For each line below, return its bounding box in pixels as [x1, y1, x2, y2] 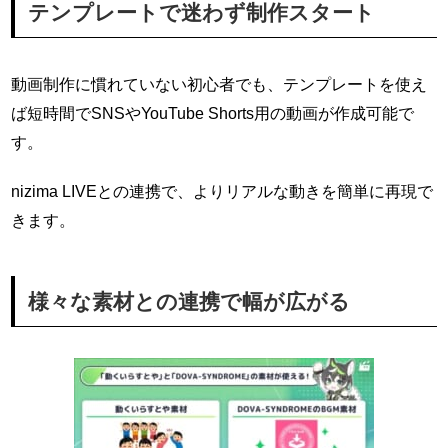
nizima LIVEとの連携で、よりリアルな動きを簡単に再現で [11, 181, 434, 200]
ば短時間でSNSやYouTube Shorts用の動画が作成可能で [11, 103, 415, 122]
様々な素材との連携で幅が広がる [27, 289, 350, 313]
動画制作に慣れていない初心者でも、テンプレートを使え [11, 74, 428, 93]
